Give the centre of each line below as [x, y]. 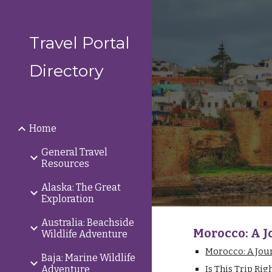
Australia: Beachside [88, 223]
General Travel [74, 152]
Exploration [68, 199]
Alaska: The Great [81, 187]
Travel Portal [80, 43]
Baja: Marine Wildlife [88, 258]
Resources [65, 164]
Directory [66, 71]
